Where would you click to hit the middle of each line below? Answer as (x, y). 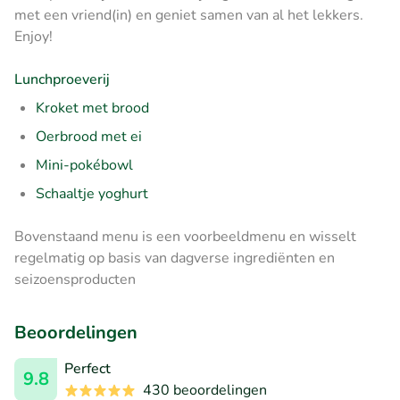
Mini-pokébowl (84, 165)
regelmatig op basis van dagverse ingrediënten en (175, 258)
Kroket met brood (92, 108)
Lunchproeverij (62, 79)
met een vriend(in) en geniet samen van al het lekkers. (189, 15)
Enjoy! (33, 36)
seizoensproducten (75, 279)
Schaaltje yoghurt (92, 193)
